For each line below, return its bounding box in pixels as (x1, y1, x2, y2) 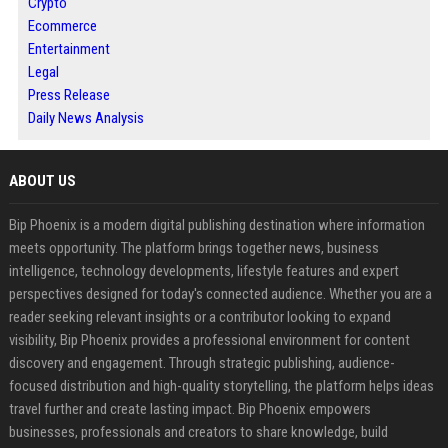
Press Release (27, 86, 110, 104)
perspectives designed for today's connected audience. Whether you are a (8, 285, 432, 303)
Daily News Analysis (27, 109, 144, 127)
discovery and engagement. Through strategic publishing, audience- (8, 354, 395, 372)
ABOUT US (8, 172, 76, 190)
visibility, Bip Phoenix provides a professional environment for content (8, 331, 410, 349)
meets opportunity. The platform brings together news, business (8, 239, 379, 257)
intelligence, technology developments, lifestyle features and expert (8, 262, 399, 280)
